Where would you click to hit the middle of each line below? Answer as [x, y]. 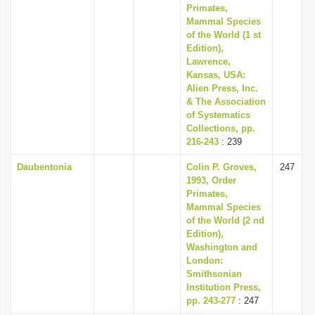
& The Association [226, 102]
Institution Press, [224, 287]
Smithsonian [214, 274]
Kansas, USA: [216, 75]
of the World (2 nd [225, 220]
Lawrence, [208, 62]
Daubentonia [44, 167]
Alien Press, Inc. [222, 88]
